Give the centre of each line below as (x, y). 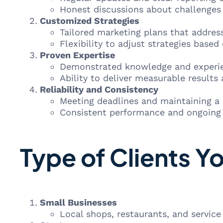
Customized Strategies (90, 21)
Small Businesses (78, 202)
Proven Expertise (77, 55)
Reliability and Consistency (99, 89)
